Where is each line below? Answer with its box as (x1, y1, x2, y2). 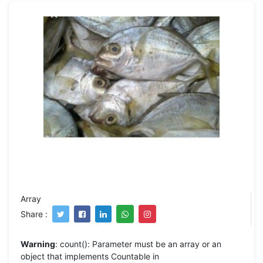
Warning (21, 238, 55, 249)
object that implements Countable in (21, 251, 159, 261)
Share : (21, 208, 48, 219)
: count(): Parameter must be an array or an (55, 238, 221, 249)
